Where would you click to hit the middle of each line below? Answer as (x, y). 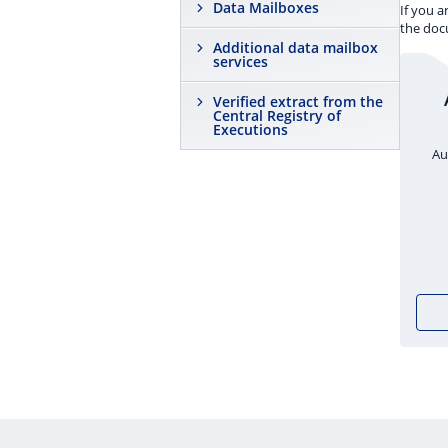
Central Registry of (277, 115)
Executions (250, 129)
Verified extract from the (298, 101)
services (240, 61)
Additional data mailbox (295, 47)
